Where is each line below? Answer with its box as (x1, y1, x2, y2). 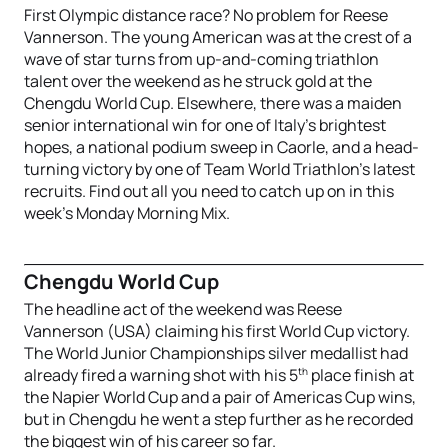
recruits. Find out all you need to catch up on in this (24, 180, 394, 202)
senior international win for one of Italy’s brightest (24, 114, 386, 136)
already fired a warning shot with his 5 (24, 364, 298, 387)
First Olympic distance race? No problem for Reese (24, 4, 388, 26)
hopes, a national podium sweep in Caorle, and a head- (24, 136, 419, 158)
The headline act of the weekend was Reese (24, 298, 342, 320)
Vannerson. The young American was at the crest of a (24, 26, 412, 48)
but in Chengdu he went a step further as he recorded (24, 408, 413, 431)
